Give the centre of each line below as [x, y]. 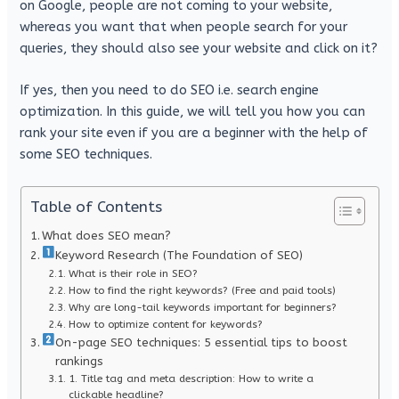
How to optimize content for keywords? [165, 325]
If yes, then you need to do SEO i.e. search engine [170, 91]
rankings [80, 362]
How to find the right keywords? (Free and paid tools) [202, 291]
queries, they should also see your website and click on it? [199, 48]
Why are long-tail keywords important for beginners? [202, 308]
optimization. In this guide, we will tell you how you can [193, 112]
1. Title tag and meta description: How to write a [191, 379]
